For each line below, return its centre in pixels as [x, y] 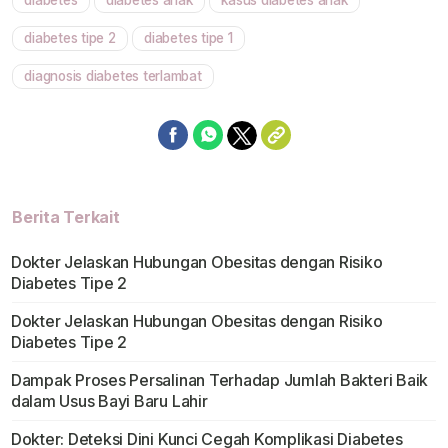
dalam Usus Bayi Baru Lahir [109, 401]
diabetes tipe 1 [188, 38]
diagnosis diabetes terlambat [113, 76]
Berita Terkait [66, 217]
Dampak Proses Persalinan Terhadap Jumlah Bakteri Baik [219, 380]
